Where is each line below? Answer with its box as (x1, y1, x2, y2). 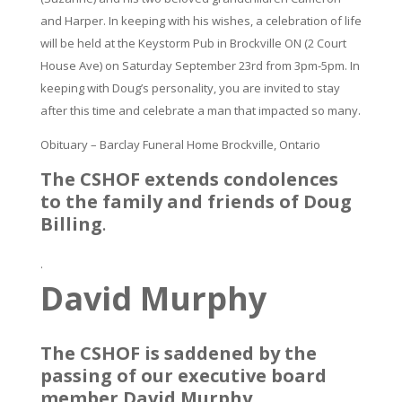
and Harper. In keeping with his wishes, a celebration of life (39, 13, 362, 29)
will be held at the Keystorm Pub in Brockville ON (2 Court (39, 35, 346, 51)
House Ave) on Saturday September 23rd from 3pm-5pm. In (39, 57, 360, 74)
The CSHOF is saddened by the (39, 341, 317, 365)
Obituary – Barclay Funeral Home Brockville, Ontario (39, 136, 320, 153)
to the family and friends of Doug (39, 189, 352, 214)
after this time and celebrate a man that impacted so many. (39, 102, 361, 118)
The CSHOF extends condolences (39, 167, 338, 191)
